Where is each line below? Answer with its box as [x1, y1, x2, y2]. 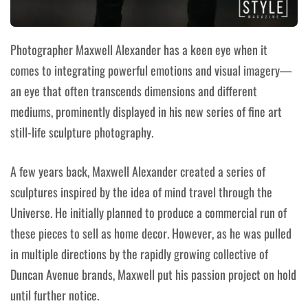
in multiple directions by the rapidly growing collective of [10, 245, 268, 263]
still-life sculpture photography [10, 123, 151, 142]
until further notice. [10, 286, 99, 305]
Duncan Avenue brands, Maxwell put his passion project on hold [10, 265, 296, 284]
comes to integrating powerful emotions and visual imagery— [10, 61, 291, 80]
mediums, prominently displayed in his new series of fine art [10, 102, 282, 121]
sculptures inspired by [10, 183, 113, 201]
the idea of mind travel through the [113, 183, 272, 201]
